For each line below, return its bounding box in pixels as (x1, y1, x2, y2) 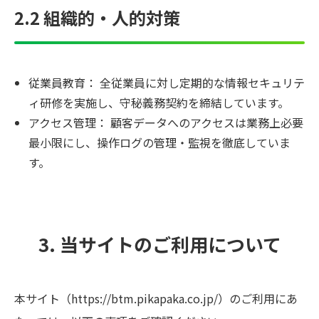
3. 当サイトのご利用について (38, 231, 281, 257)
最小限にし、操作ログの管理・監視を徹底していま (28, 134, 291, 151)
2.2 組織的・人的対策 (14, 5, 180, 30)
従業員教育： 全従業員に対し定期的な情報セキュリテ (28, 74, 305, 91)
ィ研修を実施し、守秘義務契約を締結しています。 (28, 94, 289, 111)
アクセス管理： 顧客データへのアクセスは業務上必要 (28, 114, 303, 131)
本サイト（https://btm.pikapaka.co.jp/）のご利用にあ (14, 290, 298, 307)
